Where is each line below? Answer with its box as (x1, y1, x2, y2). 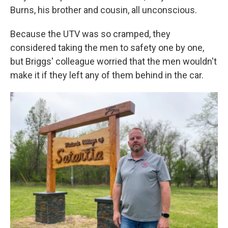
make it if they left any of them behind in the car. (10, 69, 204, 80)
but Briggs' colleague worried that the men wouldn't (10, 55, 217, 67)
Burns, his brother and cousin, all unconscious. (10, 4, 197, 15)
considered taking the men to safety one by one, (10, 42, 204, 53)
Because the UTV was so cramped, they (10, 28, 170, 39)
